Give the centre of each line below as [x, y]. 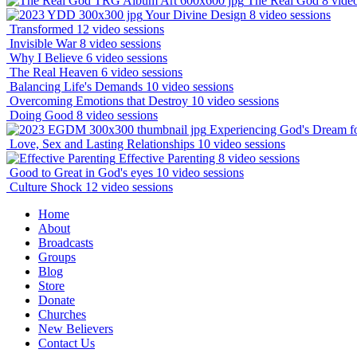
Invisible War [43, 44]
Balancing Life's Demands [76, 87]
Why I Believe [46, 58]
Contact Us [67, 343]
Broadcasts [66, 243]
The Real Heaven [54, 73]
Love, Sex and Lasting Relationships [102, 144]
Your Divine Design [196, 15]
